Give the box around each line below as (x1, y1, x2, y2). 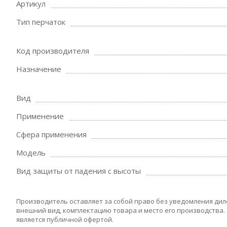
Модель (16, 147, 46, 158)
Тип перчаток (16, 17, 65, 27)
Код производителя (16, 46, 89, 56)
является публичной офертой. (16, 215, 113, 224)
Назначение (16, 64, 61, 74)
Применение (16, 111, 64, 121)
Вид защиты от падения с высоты (16, 166, 141, 176)
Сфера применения (16, 129, 87, 139)
